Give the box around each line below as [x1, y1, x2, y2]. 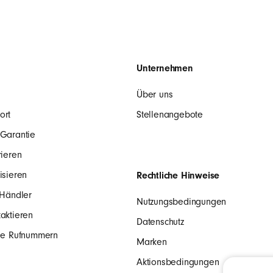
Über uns [136, 88, 173, 100]
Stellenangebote [136, 108, 203, 120]
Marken [136, 236, 167, 247]
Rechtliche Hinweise [136, 169, 220, 181]
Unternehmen [136, 62, 193, 74]
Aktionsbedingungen [136, 256, 219, 268]
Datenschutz [136, 216, 184, 227]
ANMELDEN [119, 19, 154, 32]
